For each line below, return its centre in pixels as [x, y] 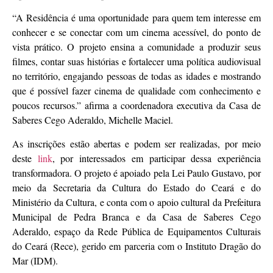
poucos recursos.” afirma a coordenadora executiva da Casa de [136, 105]
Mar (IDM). [35, 260]
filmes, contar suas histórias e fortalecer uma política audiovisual [136, 62]
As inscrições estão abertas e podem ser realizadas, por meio [136, 143]
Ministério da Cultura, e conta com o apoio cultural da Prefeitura [136, 202]
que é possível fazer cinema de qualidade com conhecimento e [136, 91]
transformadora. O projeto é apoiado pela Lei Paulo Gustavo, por [136, 172]
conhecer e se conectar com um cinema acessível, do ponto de [136, 32]
